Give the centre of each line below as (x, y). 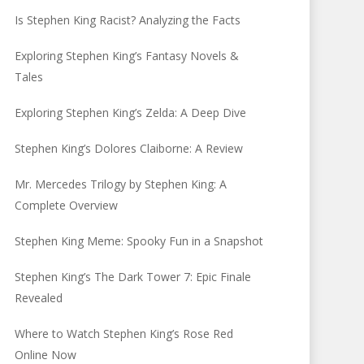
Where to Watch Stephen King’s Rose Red (124, 334)
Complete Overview (67, 205)
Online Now (46, 355)
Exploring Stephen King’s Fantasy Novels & (127, 56)
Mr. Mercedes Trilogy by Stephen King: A (121, 184)
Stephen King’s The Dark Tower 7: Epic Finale (133, 277)
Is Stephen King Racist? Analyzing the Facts (128, 20)
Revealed (39, 298)
